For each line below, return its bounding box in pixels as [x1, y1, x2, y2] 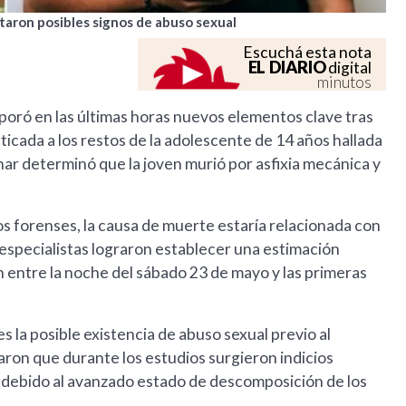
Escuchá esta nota [243, 43, 372, 63]
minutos [317, 72, 372, 92]
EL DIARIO [247, 57, 326, 78]
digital [325, 58, 372, 78]
